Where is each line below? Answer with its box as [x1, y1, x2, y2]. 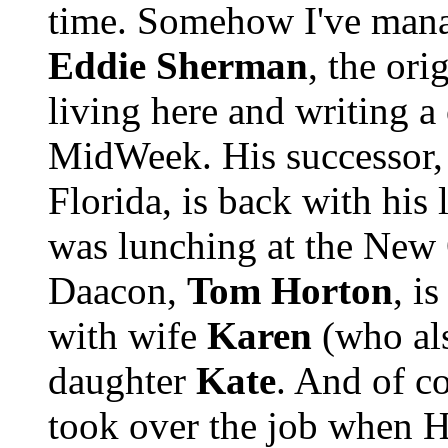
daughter [48, 359, 196, 403]
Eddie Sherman [48, 44, 308, 88]
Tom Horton [187, 269, 393, 313]
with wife [48, 314, 207, 358]
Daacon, [48, 269, 187, 313]
